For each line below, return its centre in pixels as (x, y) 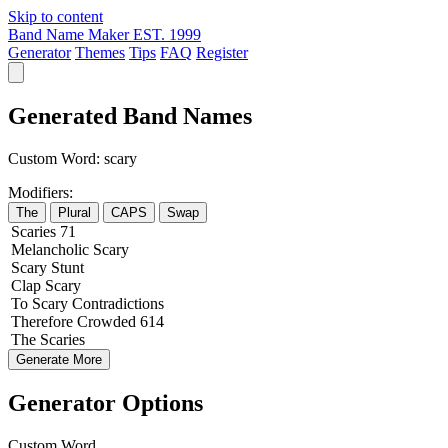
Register (222, 52)
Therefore (42, 321)
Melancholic (50, 249)
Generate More (59, 359)
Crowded (106, 321)
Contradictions (118, 303)
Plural (74, 212)
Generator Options (105, 402)
